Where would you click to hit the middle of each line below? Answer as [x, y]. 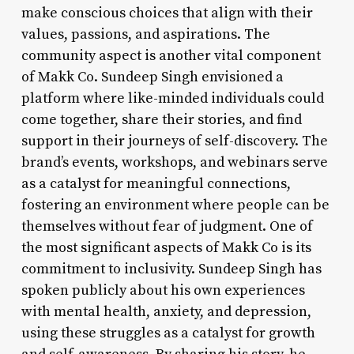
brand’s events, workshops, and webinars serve [174, 162]
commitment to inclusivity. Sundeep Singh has [171, 269]
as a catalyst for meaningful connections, [156, 183]
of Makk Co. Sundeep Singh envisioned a [152, 77]
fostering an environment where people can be [175, 205]
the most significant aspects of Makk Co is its [166, 247]
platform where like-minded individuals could [172, 98]
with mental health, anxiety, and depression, [166, 311]
